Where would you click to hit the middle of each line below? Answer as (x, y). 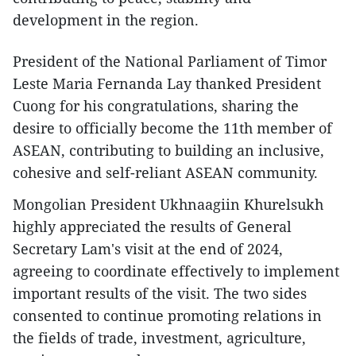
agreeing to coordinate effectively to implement (176, 271)
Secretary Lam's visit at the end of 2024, (148, 249)
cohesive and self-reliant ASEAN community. (165, 173)
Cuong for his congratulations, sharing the (156, 106)
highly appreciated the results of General (152, 227)
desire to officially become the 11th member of (172, 128)
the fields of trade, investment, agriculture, (159, 338)
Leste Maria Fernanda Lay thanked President (167, 84)
